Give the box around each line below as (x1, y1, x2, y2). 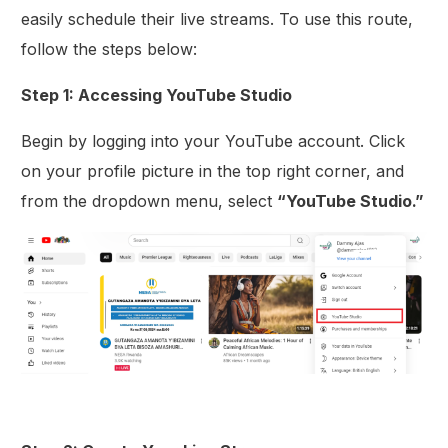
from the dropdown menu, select (21, 191, 278, 212)
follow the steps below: (21, 39, 198, 60)
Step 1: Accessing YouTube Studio (21, 85, 293, 106)
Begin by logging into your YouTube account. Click (21, 131, 406, 152)
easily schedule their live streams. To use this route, (21, 9, 414, 30)
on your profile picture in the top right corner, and (21, 161, 405, 182)
